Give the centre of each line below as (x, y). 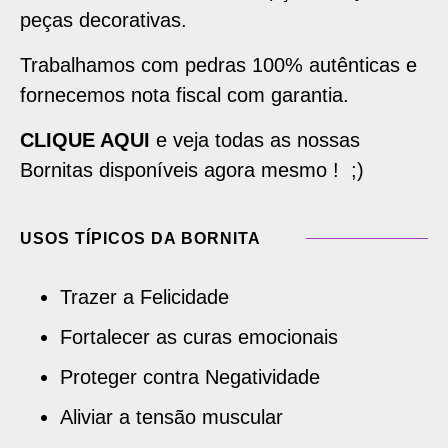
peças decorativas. (103, 19)
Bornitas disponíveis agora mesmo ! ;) (192, 169)
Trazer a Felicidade (144, 296)
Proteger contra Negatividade (190, 376)
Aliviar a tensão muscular (171, 416)
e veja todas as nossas (255, 139)
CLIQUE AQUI (85, 139)
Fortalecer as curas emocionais (199, 336)
